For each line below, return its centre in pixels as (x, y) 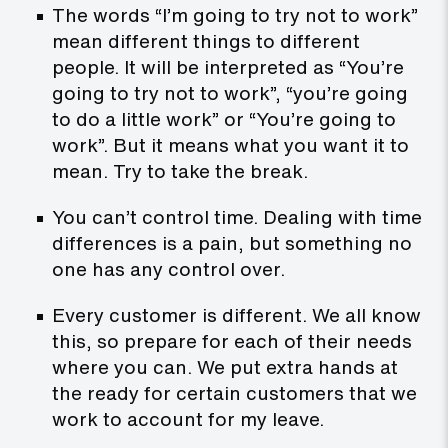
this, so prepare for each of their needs (232, 341)
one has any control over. (168, 269)
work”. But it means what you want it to (230, 145)
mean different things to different (206, 41)
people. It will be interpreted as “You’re (228, 67)
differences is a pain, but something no (232, 243)
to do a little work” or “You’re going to (224, 119)
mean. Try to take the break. (180, 171)
